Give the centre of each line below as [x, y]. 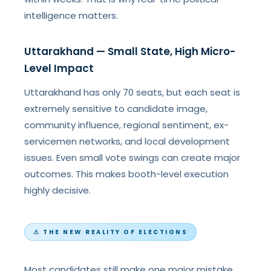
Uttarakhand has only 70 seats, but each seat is [132, 92]
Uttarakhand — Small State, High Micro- [130, 51]
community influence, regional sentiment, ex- [127, 125]
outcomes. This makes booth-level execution [127, 174]
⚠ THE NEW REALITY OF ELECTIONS [111, 232]
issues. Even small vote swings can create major [132, 158]
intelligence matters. [71, 15]
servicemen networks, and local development [127, 141]
